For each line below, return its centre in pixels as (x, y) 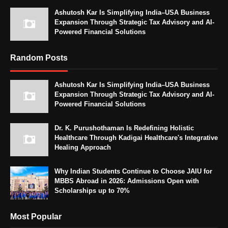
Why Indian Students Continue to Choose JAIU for (133, 171)
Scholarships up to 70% (92, 190)
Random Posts (39, 58)
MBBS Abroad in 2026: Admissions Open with (127, 181)
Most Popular (36, 216)
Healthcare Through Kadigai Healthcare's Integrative (136, 137)
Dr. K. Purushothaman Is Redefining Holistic (124, 128)
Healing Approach (83, 147)
